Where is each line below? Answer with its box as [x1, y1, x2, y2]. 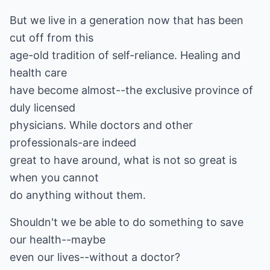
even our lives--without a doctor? [10, 251, 180, 263]
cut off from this [10, 31, 93, 44]
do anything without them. [10, 189, 146, 201]
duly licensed [10, 101, 75, 114]
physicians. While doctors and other [10, 119, 193, 131]
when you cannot [10, 171, 99, 184]
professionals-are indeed [10, 136, 136, 149]
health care [10, 66, 67, 79]
